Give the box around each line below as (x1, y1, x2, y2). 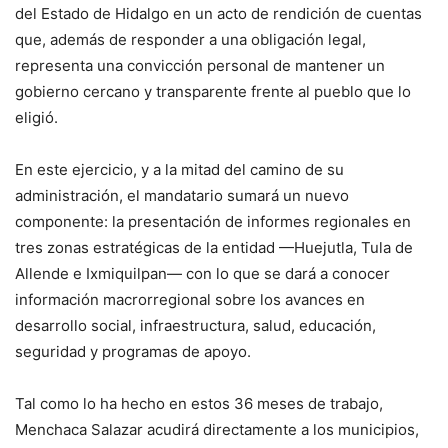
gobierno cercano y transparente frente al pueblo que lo (15, 81, 411, 101)
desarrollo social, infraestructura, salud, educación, (15, 315, 376, 335)
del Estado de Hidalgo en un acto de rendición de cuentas (15, 3, 422, 23)
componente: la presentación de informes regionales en (15, 211, 411, 231)
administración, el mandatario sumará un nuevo (15, 185, 349, 205)
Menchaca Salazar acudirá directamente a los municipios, (15, 419, 419, 439)
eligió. (15, 107, 58, 127)
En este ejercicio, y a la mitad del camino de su (15, 159, 344, 179)
